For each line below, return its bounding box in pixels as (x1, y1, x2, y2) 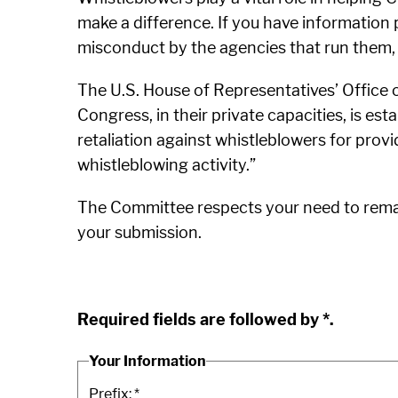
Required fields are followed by (77, 310, 322, 329)
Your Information (89, 353, 206, 370)
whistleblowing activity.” (77, 155, 256, 174)
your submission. (77, 223, 202, 242)
